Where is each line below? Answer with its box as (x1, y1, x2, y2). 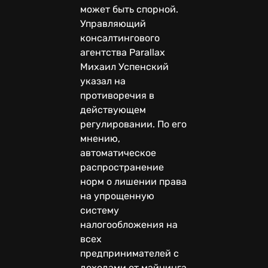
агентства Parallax (80, 47, 165, 59)
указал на (80, 75, 126, 87)
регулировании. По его (80, 118, 187, 130)
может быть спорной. (80, 4, 178, 16)
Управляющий (80, 18, 146, 30)
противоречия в (80, 90, 154, 102)
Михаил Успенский (80, 61, 169, 73)
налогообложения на (80, 219, 178, 231)
